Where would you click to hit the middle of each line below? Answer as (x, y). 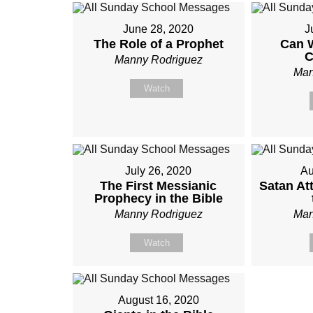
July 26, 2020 (159, 171)
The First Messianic (159, 186)
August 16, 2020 (158, 300)
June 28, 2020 (159, 29)
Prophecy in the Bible (158, 198)
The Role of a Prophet (158, 44)
